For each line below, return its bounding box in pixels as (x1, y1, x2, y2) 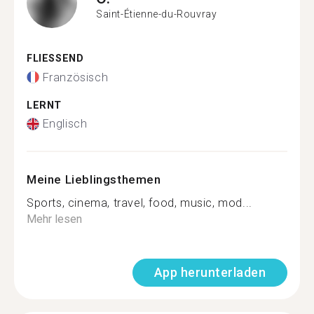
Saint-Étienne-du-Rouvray (96, 8, 217, 20)
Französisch (42, 70, 109, 84)
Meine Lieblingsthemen (27, 172, 161, 186)
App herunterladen (153, 265, 266, 280)
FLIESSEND (27, 53, 76, 64)
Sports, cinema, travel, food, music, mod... (27, 196, 252, 210)
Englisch (42, 117, 88, 130)
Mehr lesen (27, 212, 82, 226)
